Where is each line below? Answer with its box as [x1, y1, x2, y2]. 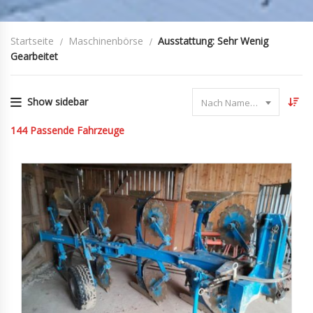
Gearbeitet [10, 50, 58, 63]
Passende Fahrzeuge [30, 124, 124, 137]
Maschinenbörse [68, 34, 143, 48]
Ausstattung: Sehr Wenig [158, 34, 268, 48]
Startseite [10, 34, 54, 48]
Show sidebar [27, 95, 88, 108]
